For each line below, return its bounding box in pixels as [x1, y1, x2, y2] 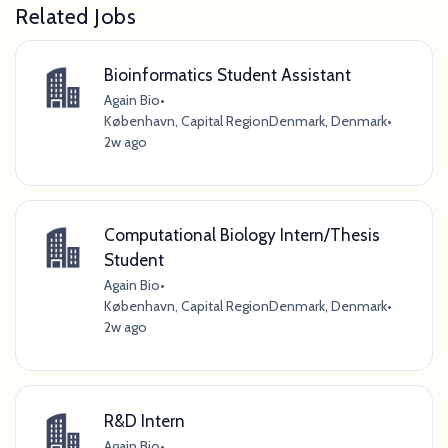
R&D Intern [103, 409, 185, 431]
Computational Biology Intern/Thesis [103, 224, 380, 246]
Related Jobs [15, 2, 137, 29]
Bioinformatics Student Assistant [103, 64, 351, 86]
